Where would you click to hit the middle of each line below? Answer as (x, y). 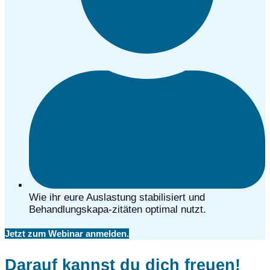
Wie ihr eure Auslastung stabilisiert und (117, 197)
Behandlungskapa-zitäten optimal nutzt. (118, 209)
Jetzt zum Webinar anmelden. (67, 233)
